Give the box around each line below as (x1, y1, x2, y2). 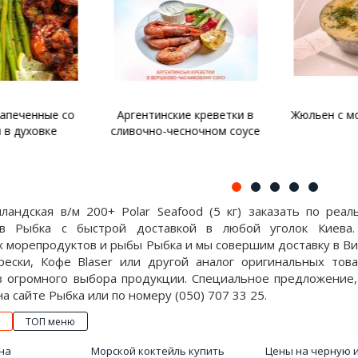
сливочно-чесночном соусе (110, 123, 260, 138)
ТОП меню (26, 315, 75, 328)
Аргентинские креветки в (117, 107, 253, 122)
